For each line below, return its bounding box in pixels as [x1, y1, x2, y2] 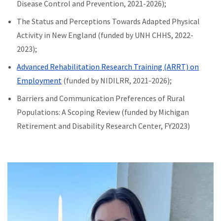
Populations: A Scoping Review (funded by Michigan [17, 107, 189, 117]
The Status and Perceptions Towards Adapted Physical [17, 16, 200, 27]
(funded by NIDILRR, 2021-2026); [62, 75, 172, 86]
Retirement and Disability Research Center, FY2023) [17, 121, 190, 131]
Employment [17, 75, 62, 86]
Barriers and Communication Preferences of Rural [17, 93, 185, 104]
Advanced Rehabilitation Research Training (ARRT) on [17, 62, 199, 72]
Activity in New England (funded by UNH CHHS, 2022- [17, 30, 194, 40]
